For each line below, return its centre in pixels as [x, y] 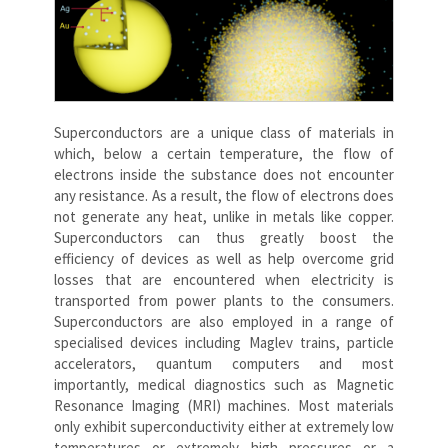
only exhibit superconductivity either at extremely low [224, 426]
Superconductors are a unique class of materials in [224, 132]
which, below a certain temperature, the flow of [224, 153]
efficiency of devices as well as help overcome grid [224, 258]
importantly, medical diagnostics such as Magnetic [224, 384]
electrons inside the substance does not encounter [224, 174]
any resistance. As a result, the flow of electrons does [224, 195]
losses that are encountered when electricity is [224, 279]
